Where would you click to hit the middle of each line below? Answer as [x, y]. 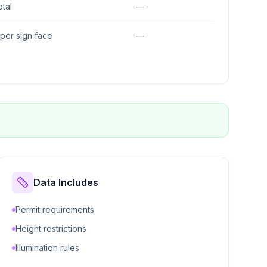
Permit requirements [55, 209]
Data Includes [66, 182]
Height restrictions [51, 229]
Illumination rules [47, 248]
